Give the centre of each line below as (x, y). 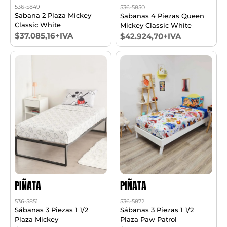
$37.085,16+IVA (44, 36)
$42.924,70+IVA (151, 36)
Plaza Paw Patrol (149, 219)
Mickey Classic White (156, 25)
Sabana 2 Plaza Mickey (53, 15)
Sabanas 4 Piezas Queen (162, 15)
